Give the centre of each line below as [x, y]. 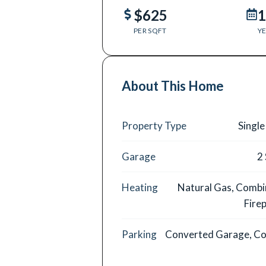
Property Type [154, 126]
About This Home [173, 86]
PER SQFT [150, 31]
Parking [139, 234]
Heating [140, 187]
